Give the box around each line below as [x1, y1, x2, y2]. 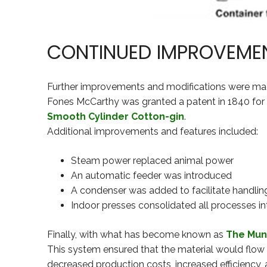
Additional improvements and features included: [47, 126, 258, 138]
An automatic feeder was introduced [71, 170, 232, 182]
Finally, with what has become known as [47, 229, 226, 241]
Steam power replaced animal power [71, 155, 234, 167]
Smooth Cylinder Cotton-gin [47, 111, 184, 123]
